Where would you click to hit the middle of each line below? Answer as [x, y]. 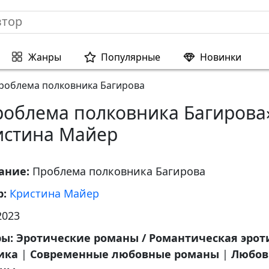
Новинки [220, 57]
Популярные [130, 57]
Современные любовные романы [125, 254]
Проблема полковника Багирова [119, 171]
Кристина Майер [54, 193]
